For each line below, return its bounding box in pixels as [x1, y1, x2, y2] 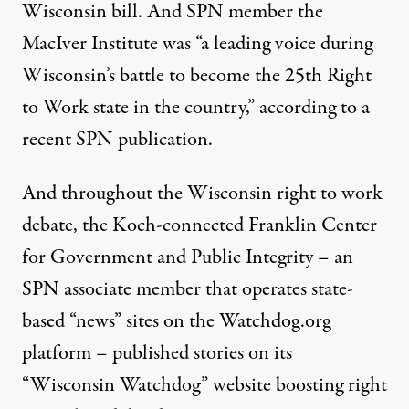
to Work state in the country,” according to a [22, 92, 370, 122]
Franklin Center [248, 210, 377, 240]
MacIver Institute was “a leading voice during [22, 28, 372, 58]
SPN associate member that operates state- [22, 274, 353, 304]
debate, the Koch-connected [22, 210, 248, 240]
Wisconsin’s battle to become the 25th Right [22, 60, 372, 90]
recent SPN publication [22, 124, 208, 154]
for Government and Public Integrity [22, 242, 313, 272]
